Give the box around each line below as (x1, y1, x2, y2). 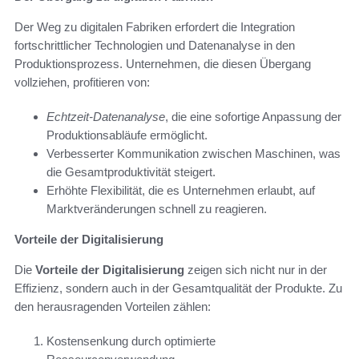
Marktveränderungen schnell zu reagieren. (46, 202, 267, 216)
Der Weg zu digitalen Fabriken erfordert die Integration (14, 20, 295, 34)
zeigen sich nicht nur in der (184, 263, 327, 277)
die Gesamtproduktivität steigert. (46, 165, 216, 179)
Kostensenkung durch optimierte (46, 334, 216, 349)
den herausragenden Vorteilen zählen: (14, 300, 211, 314)
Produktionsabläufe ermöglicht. (46, 128, 208, 143)
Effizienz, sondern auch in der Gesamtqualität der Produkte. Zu (14, 281, 342, 296)
